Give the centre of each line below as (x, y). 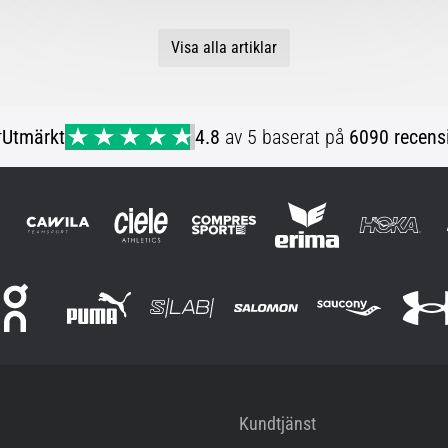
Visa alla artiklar (224, 47)
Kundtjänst (277, 424)
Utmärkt (34, 137)
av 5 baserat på (285, 137)
